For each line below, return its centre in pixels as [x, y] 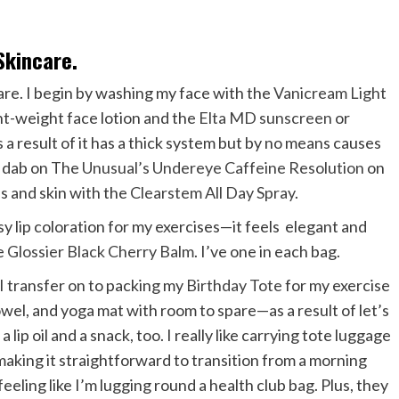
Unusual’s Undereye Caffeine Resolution [223, 167]
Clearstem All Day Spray [212, 192]
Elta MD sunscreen [266, 117]
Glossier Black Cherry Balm [101, 251]
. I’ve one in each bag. [270, 251]
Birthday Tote [235, 285]
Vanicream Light [330, 92]
